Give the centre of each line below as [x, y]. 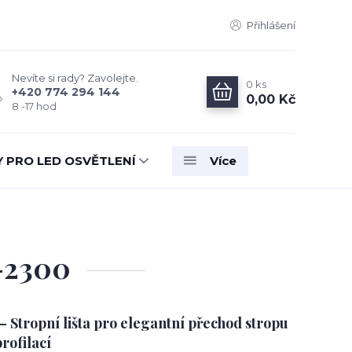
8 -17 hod [34, 106]
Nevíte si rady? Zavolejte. [75, 78]
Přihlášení [271, 25]
